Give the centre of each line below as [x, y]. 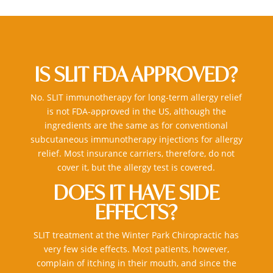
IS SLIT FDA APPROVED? [136, 75]
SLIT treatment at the [78, 235]
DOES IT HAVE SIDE [136, 193]
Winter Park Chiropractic [172, 235]
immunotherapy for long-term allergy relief [154, 97]
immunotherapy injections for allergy [166, 140]
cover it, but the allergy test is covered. [136, 168]
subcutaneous [60, 140]
